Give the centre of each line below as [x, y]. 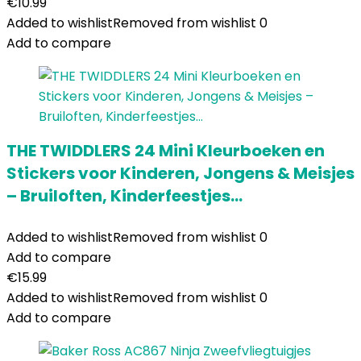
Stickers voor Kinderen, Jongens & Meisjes [180, 173]
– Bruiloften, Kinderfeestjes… [124, 196]
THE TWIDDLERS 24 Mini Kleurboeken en [166, 151]
